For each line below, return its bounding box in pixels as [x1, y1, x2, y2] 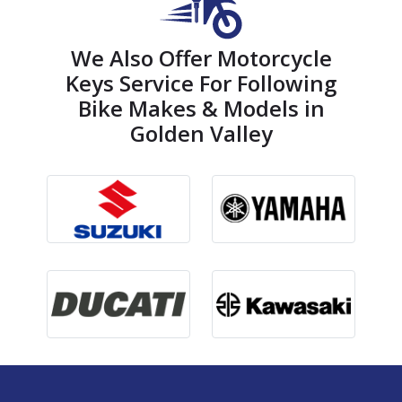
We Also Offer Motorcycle [70, 43, 332, 74]
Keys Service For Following [66, 68, 336, 99]
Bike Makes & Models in [77, 93, 325, 124]
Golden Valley [129, 118, 273, 149]
